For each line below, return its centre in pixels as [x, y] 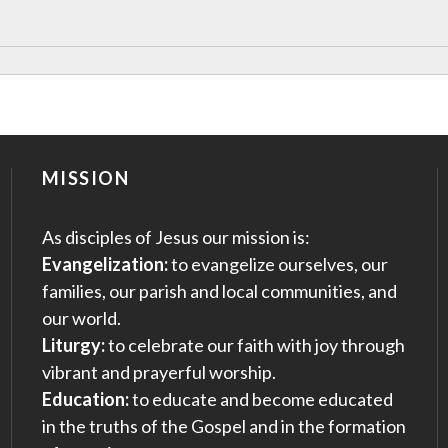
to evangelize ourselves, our [277, 264]
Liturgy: [73, 345]
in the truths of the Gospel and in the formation [223, 426]
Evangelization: [104, 264]
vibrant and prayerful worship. [158, 372]
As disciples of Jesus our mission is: [175, 237]
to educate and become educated [260, 399]
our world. [81, 318]
